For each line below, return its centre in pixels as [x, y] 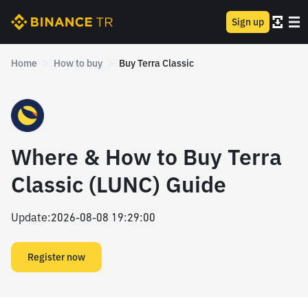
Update [29, 217]
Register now [56, 257]
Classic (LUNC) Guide [119, 184]
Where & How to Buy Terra [146, 157]
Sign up [248, 22]
